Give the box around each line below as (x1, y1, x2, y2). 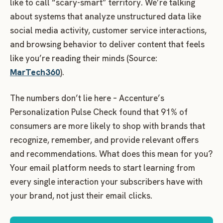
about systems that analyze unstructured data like (10, 11, 201, 22)
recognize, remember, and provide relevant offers (10, 134, 199, 146)
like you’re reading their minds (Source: (10, 53, 157, 64)
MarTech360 (10, 67, 60, 78)
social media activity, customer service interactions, (10, 25, 207, 36)
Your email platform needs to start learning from (10, 162, 195, 174)
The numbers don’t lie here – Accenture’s (10, 93, 164, 104)
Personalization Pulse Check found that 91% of (10, 107, 188, 118)
